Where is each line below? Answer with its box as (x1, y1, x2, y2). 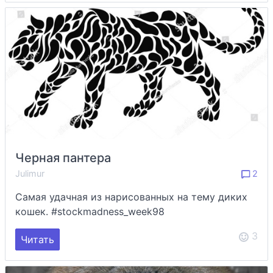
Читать (21, 233, 54, 246)
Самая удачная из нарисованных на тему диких (15, 191, 247, 203)
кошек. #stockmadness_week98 (15, 205, 165, 218)
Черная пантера (15, 151, 111, 165)
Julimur (15, 168, 44, 179)
